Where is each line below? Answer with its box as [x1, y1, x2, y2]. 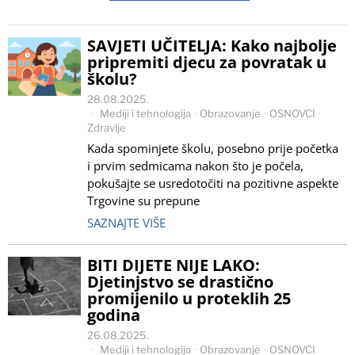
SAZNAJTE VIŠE [87, 215, 166, 231]
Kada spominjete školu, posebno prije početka [87, 140, 338, 156]
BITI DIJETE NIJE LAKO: [87, 254, 260, 276]
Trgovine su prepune [87, 193, 200, 208]
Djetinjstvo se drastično [87, 271, 273, 292]
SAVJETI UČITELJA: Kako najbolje [87, 35, 337, 56]
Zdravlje [87, 121, 126, 134]
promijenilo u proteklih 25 [87, 288, 291, 309]
